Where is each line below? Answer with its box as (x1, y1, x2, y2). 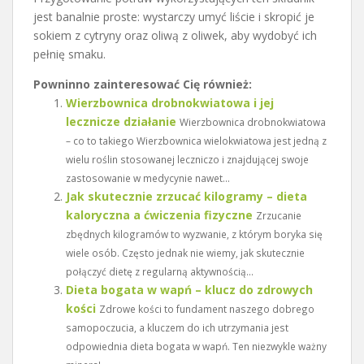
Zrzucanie (256, 208, 301, 222)
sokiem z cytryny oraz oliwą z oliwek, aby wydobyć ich (33, 27, 317, 43)
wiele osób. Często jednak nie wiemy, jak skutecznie (66, 245, 305, 259)
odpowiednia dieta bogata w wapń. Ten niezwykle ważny (66, 339, 327, 353)
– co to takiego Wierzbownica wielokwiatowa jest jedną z (66, 133, 327, 147)
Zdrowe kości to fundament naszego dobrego (99, 301, 314, 315)
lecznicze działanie (66, 113, 176, 129)
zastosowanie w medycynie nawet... (66, 171, 230, 184)
